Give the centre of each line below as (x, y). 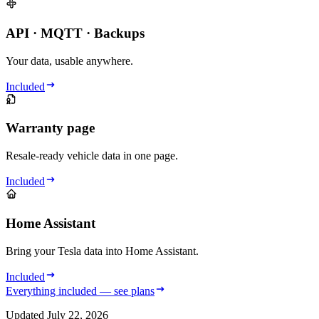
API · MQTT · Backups (75, 33)
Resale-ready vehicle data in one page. (92, 156)
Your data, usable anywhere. (69, 61)
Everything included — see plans (80, 291)
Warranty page (50, 128)
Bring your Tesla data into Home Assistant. (102, 251)
